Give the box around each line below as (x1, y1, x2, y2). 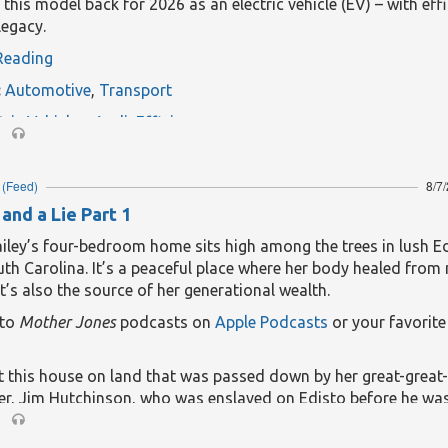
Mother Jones (19, 313, 116, 331)
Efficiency (136, 113, 207, 131)
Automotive (5, 81, 91, 99)
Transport (99, 81, 172, 99)
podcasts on (116, 313, 215, 331)
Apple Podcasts (215, 313, 328, 331)
